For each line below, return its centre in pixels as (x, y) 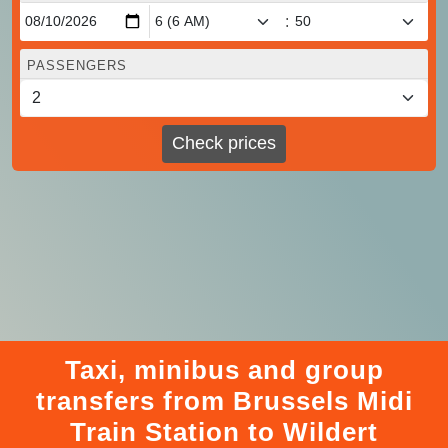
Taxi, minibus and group (224, 369)
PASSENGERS (77, 65)
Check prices (224, 143)
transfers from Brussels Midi (224, 400)
